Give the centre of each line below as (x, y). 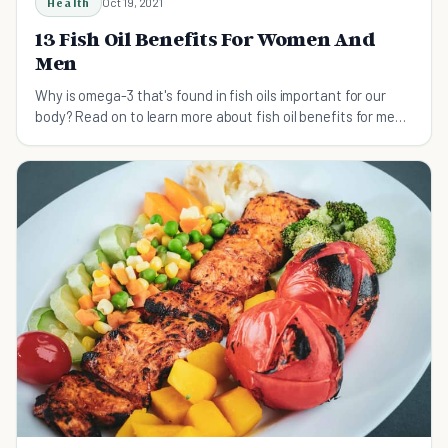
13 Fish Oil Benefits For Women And (205, 38)
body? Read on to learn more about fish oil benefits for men (219, 115)
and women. (72, 136)
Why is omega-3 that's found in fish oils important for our (211, 94)
